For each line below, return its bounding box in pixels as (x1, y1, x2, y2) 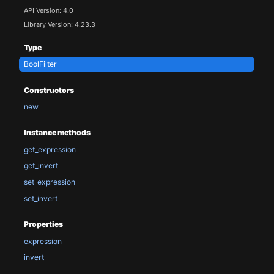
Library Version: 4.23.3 (23, 20, 95, 29)
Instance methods (23, 128, 91, 138)
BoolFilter (23, 59, 57, 69)
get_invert (23, 161, 58, 171)
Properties (23, 220, 63, 229)
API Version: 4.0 (23, 6, 73, 15)
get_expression (23, 144, 76, 154)
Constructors (23, 85, 74, 95)
